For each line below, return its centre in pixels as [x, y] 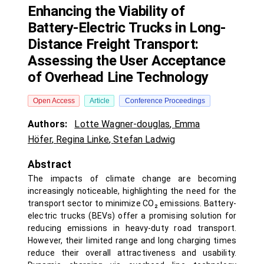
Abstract [50, 164]
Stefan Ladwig [144, 139]
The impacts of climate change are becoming [132, 179]
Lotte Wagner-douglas [122, 124]
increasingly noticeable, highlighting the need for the [132, 191]
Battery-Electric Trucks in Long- [127, 28]
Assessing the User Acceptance [127, 61]
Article [99, 101]
